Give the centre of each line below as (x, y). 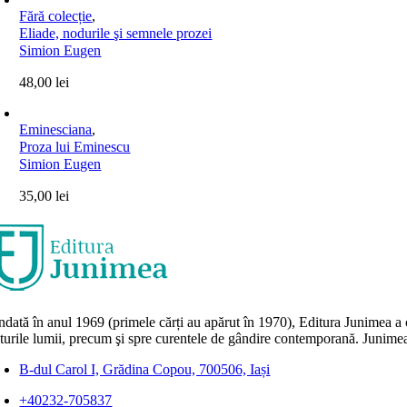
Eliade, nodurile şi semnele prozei (116, 33)
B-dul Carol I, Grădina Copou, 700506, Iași (145, 369)
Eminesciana (56, 129)
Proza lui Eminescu (75, 147)
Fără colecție (56, 16)
